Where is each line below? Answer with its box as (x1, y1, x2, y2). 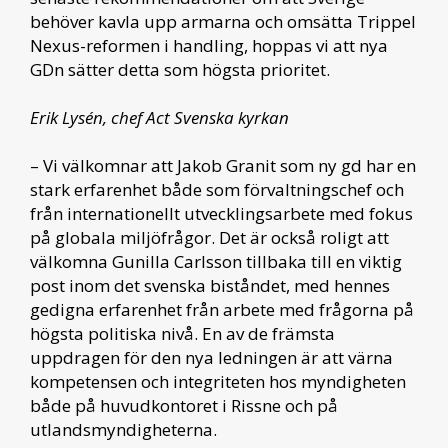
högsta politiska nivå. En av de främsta (30, 322, 335, 346)
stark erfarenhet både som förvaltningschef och (30, 178, 404, 202)
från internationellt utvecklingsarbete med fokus (30, 202, 413, 226)
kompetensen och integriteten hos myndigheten (30, 370, 406, 394)
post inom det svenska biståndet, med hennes (30, 274, 390, 298)
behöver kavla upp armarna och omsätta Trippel (30, 10, 416, 34)
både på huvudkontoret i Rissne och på (30, 394, 338, 418)
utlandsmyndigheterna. (30, 418, 217, 442)
